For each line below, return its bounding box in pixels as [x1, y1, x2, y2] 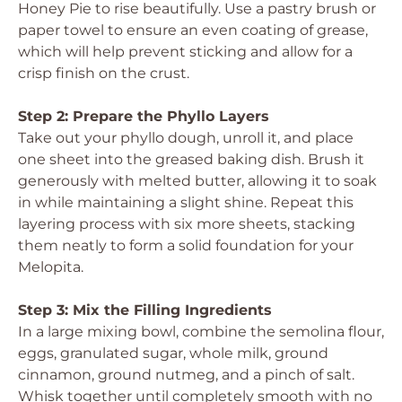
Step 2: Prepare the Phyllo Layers [18, 108, 269, 125]
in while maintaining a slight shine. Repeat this [18, 194, 354, 211]
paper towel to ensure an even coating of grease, [18, 22, 368, 39]
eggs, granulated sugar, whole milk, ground [18, 345, 328, 362]
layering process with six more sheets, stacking [18, 215, 355, 232]
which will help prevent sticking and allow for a [18, 43, 353, 60]
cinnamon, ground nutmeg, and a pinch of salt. [18, 366, 354, 383]
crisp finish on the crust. [18, 65, 189, 82]
